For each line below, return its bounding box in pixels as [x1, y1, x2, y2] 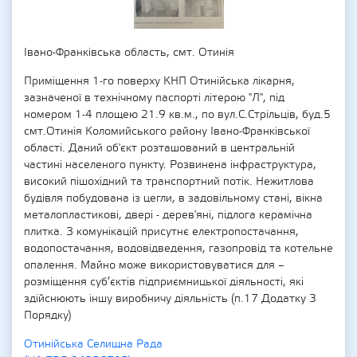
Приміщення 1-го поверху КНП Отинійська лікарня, [24, 74, 295, 88]
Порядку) [24, 308, 72, 323]
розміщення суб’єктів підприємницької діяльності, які [24, 275, 304, 289]
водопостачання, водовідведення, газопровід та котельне [24, 241, 333, 256]
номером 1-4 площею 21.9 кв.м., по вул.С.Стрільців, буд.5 [24, 108, 331, 122]
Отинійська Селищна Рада [24, 337, 163, 351]
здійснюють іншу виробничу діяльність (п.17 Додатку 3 [24, 292, 316, 306]
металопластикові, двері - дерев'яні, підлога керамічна [24, 208, 312, 222]
